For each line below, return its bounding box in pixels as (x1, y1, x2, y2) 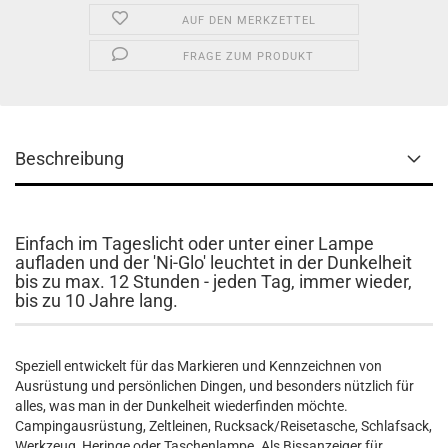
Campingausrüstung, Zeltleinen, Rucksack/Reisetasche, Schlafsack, (15, 418, 432, 434)
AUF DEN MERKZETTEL (181, 14, 316, 27)
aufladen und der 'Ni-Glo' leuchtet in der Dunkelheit (15, 252, 412, 273)
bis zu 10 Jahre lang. (15, 290, 178, 311)
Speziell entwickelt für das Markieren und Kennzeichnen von (15, 358, 382, 374)
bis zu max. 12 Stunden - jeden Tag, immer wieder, (15, 271, 412, 292)
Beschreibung (15, 148, 124, 169)
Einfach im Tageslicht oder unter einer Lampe (15, 233, 374, 254)
